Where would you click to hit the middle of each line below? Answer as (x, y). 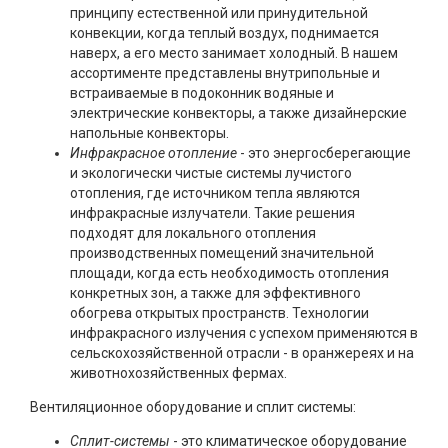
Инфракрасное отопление (153, 152)
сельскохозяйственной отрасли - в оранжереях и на (242, 352)
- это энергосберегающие (324, 152)
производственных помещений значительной (222, 252)
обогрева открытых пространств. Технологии (219, 312)
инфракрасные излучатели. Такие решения (212, 212)
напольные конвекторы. (149, 132)
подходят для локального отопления (193, 232)
